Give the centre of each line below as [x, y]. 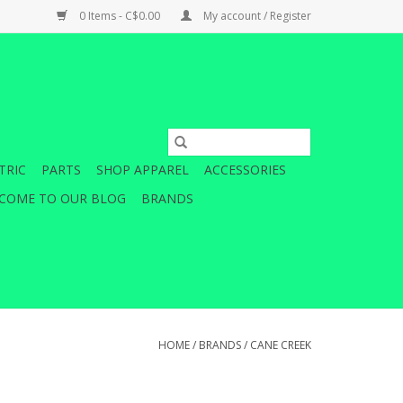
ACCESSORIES [245, 170]
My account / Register [256, 16]
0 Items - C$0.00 [120, 16]
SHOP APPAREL [143, 170]
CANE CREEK [281, 345]
